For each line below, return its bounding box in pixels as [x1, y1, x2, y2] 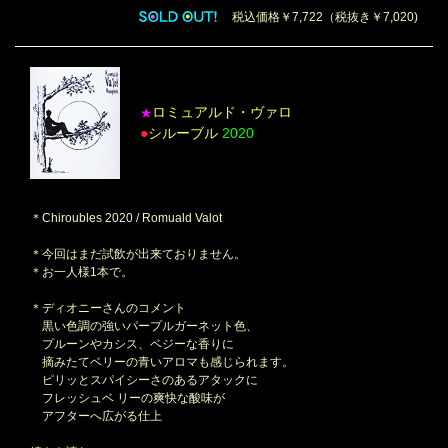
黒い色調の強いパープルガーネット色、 [30, 318, 258, 333]
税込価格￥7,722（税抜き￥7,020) [220, 10, 418, 25]
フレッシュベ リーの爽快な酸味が [30, 390, 225, 405]
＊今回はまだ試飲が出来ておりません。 [30, 246, 246, 261]
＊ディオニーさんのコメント [30, 300, 186, 315]
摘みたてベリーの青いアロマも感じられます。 [30, 354, 294, 369]
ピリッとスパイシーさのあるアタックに [30, 372, 258, 387]
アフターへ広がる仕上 [30, 408, 162, 423]
